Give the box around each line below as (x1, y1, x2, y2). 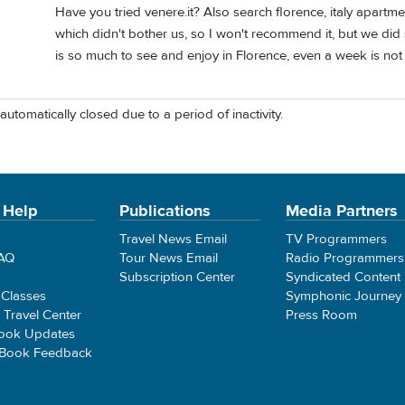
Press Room (285, 306, 357, 324)
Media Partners (285, 200, 398, 221)
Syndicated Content (285, 268, 400, 286)
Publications (119, 200, 212, 221)
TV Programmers (285, 230, 387, 248)
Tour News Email (119, 249, 219, 267)
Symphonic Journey (285, 287, 401, 305)
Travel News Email (119, 230, 228, 248)
